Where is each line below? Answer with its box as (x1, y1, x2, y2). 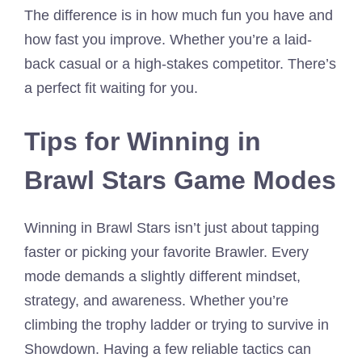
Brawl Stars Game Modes (24, 165, 336, 195)
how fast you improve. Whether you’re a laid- (24, 31, 312, 48)
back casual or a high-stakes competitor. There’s (24, 55, 336, 72)
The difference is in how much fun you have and (24, 6, 333, 23)
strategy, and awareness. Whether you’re (24, 292, 288, 309)
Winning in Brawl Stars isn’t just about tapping (24, 219, 319, 236)
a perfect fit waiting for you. (24, 79, 198, 96)
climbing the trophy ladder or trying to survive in (24, 316, 329, 333)
